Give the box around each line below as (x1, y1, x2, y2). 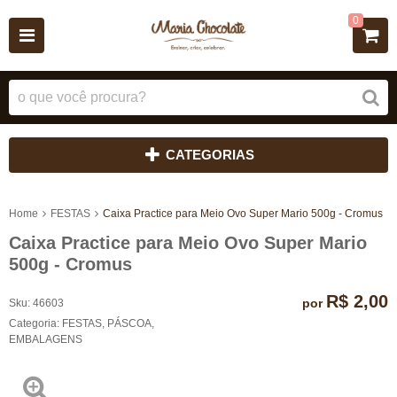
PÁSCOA (107, 316, 152, 330)
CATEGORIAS (165, 147, 254, 162)
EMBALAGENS (9, 332, 82, 346)
